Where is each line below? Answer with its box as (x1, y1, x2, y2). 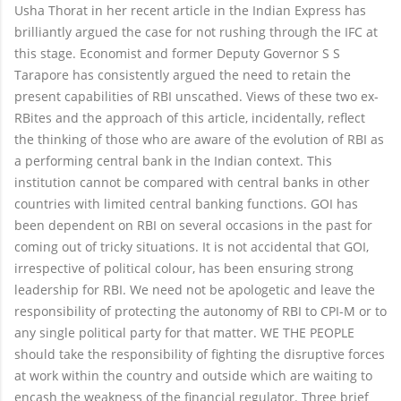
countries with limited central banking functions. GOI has (14, 194, 358, 212)
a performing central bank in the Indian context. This (14, 151, 332, 169)
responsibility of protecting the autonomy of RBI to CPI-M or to (14, 302, 387, 320)
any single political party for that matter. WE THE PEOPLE (14, 323, 354, 341)
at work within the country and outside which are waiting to (14, 366, 372, 384)
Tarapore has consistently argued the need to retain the (14, 65, 351, 83)
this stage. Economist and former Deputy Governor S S (14, 44, 340, 62)
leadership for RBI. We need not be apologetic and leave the (14, 280, 375, 298)
